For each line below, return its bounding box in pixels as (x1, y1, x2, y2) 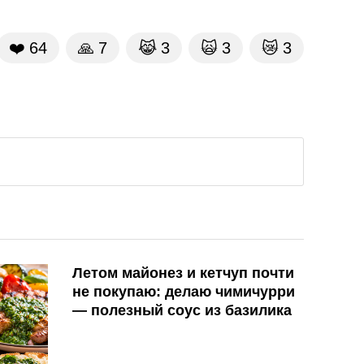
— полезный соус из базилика (72, 302, 292, 319)
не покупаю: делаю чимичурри (72, 284, 295, 301)
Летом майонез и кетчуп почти (72, 265, 294, 282)
